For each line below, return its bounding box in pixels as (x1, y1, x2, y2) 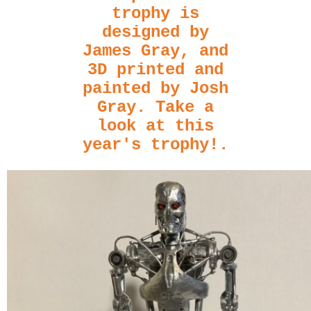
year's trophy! (83, 135, 219, 154)
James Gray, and (83, 41, 228, 60)
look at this (97, 116, 214, 135)
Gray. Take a (97, 97, 214, 117)
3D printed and (87, 60, 224, 79)
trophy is (112, 3, 199, 23)
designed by (102, 22, 209, 42)
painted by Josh (83, 78, 228, 98)
